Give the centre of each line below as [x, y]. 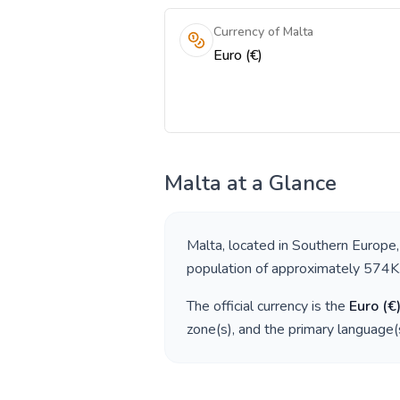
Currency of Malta [263, 32]
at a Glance [279, 183]
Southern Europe [344, 246]
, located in [257, 246]
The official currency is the [268, 306]
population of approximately [275, 269]
